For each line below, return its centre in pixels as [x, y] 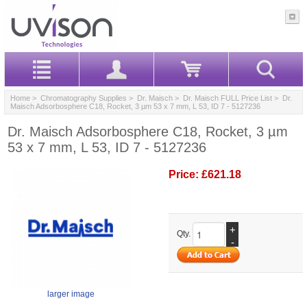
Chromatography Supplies [84, 98]
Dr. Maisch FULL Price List [228, 98]
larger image [71, 294]
